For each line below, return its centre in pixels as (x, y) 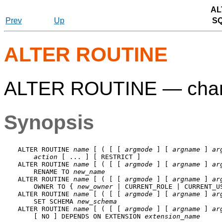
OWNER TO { (48, 187)
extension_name (172, 217)
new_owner (95, 187)
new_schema (97, 202)
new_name (89, 172)
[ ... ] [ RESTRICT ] (99, 157)
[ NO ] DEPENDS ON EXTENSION (81, 217)
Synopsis (49, 123)
